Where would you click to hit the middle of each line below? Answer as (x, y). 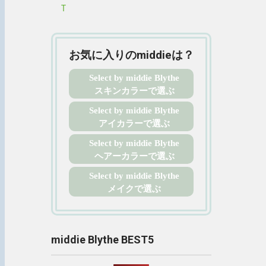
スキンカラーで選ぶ (134, 91)
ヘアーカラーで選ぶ (134, 156)
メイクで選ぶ (134, 189)
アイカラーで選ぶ (134, 123)
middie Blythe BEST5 (102, 240)
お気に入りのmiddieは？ (131, 55)
